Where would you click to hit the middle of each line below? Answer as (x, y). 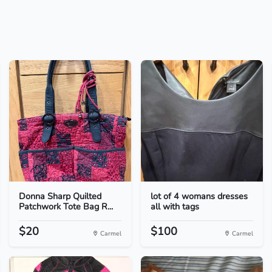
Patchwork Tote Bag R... (66, 206)
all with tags (175, 206)
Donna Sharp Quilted (60, 196)
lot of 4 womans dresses (199, 196)
